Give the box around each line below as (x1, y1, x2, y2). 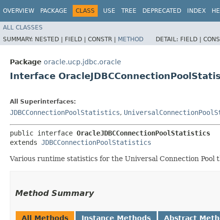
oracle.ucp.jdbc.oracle (44, 57, 121, 66)
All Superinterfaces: (10, 98, 76, 105)
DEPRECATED (142, 7, 181, 14)
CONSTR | (88, 35, 118, 43)
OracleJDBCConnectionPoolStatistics (77, 129, 210, 137)
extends (10, 138, 41, 146)
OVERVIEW (3, 7, 34, 14)
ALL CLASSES (3, 24, 43, 31)
